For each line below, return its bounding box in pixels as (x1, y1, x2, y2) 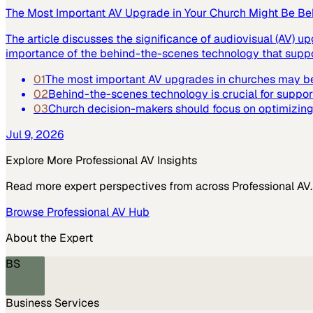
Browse (6, 204, 47, 219)
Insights (154, 152, 197, 168)
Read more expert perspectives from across (6, 178, 232, 194)
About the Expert (6, 230, 93, 245)
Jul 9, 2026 (6, 126, 64, 142)
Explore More (6, 152, 75, 168)
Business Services (6, 295, 99, 310)
